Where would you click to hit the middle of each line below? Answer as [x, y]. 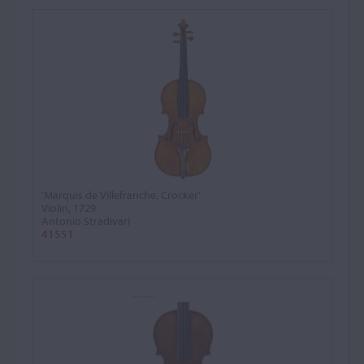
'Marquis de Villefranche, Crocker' [121, 195]
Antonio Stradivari [86, 221]
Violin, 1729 [69, 208]
